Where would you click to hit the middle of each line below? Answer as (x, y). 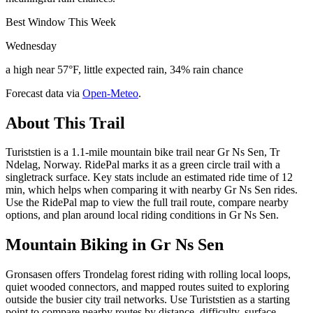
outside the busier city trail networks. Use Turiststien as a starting (148, 300)
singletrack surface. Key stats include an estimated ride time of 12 (149, 177)
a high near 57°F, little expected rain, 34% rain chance (124, 69)
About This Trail (65, 123)
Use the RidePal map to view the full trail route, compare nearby (147, 203)
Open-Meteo (110, 93)
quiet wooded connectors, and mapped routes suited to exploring (147, 287)
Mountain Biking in (78, 245)
